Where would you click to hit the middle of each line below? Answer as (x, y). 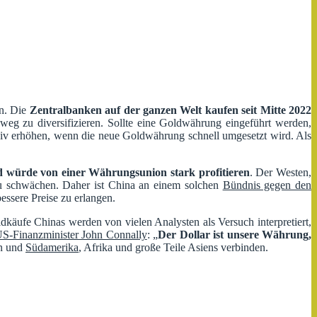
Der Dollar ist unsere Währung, (235, 234)
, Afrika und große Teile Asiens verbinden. (173, 247)
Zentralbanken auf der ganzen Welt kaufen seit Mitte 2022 (171, 110)
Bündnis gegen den (267, 185)
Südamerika (52, 247)
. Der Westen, (281, 172)
